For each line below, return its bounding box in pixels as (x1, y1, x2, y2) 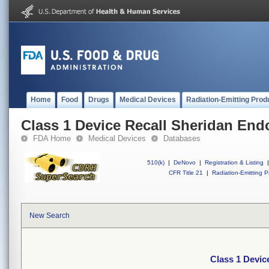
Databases (163, 134, 201, 143)
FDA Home (33, 134, 71, 143)
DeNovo (174, 159, 196, 166)
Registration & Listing (205, 159, 264, 166)
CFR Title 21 (169, 169, 203, 176)
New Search (29, 211, 70, 220)
